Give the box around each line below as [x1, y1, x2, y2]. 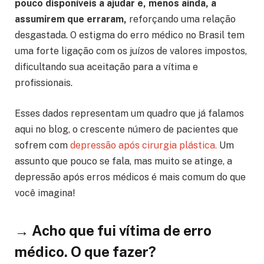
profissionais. [15, 77, 72, 88]
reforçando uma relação [127, 13, 236, 25]
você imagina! [15, 187, 75, 199]
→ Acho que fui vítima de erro [15, 222, 212, 239]
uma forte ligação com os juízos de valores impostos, [15, 45, 247, 57]
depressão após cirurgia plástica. [70, 139, 217, 151]
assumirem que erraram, [15, 13, 127, 25]
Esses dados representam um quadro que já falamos [15, 107, 244, 119]
